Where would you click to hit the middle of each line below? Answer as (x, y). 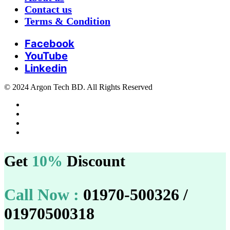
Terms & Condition (68, 21)
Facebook (50, 43)
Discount (96, 161)
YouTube (46, 56)
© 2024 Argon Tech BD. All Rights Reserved (78, 87)
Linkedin (46, 68)
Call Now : (42, 194)
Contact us (48, 9)
